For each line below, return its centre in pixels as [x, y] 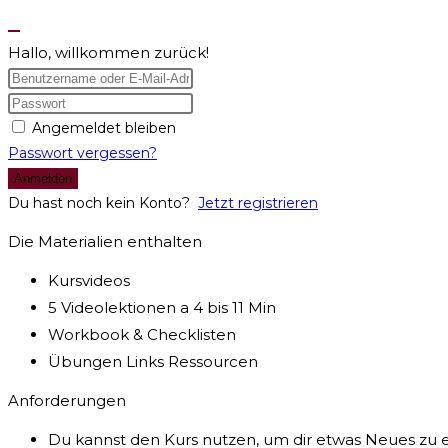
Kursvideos [89, 281]
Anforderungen [67, 401]
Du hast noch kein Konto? [103, 203]
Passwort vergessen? [82, 153]
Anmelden [43, 179]
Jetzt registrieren [258, 203]
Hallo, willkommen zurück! [108, 53]
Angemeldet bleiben [104, 128]
